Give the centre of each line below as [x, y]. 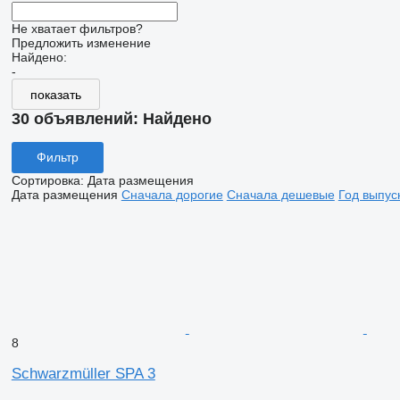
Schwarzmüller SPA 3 [83, 373]
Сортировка [46, 180]
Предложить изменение [81, 43]
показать [55, 94]
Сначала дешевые [280, 194]
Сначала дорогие [172, 194]
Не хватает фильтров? [77, 29]
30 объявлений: [77, 119]
